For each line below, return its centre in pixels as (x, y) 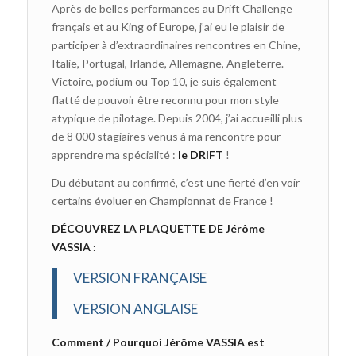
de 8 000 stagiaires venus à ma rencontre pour (166, 137)
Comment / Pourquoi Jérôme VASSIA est (158, 342)
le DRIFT (200, 155)
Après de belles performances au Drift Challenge (172, 9)
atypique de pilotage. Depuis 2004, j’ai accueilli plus (177, 118)
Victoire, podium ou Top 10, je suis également (164, 82)
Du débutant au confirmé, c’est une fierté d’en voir (175, 183)
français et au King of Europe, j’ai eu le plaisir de (168, 27)
